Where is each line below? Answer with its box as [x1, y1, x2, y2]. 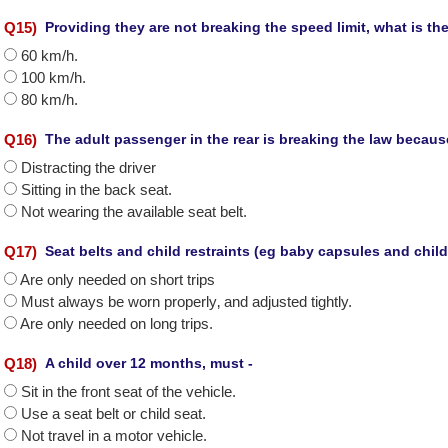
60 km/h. [21, 47, 78, 64]
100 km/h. [21, 69, 86, 86]
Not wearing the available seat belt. [21, 203, 247, 220]
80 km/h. [21, 91, 78, 108]
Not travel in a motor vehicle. [21, 427, 207, 444]
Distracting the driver [21, 159, 156, 176]
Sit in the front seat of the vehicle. [21, 383, 236, 400]
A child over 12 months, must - [45, 355, 253, 371]
